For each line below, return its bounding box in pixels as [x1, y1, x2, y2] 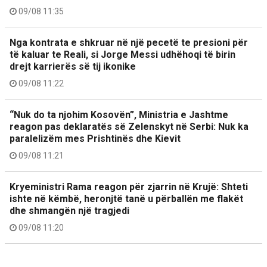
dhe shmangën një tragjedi [10, 205, 129, 216]
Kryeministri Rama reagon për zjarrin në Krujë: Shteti [10, 181, 248, 193]
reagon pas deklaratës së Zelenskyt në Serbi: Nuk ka [10, 121, 249, 132]
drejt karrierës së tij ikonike [10, 61, 136, 72]
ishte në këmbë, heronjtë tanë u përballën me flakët [10, 193, 243, 204]
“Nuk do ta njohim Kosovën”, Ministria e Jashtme [10, 109, 228, 120]
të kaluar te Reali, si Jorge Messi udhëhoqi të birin [10, 49, 235, 60]
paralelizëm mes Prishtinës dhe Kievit [10, 133, 181, 144]
